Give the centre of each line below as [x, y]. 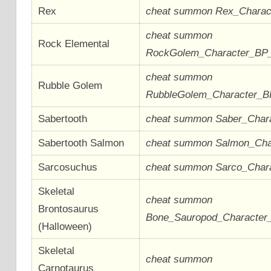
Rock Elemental [74, 44]
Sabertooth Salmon [81, 143]
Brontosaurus [69, 209]
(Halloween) [65, 226]
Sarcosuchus [68, 167]
